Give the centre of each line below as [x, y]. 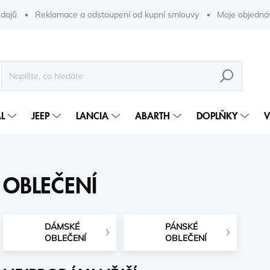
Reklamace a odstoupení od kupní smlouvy [117, 14]
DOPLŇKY [217, 116]
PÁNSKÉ [182, 227]
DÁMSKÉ [62, 227]
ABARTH [152, 116]
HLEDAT [227, 76]
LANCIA [92, 116]
